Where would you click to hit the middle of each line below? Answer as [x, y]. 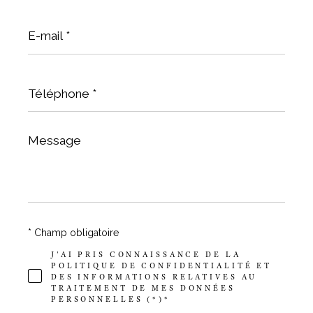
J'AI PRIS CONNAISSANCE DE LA [146, 255]
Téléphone [54, 80]
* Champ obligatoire [73, 233]
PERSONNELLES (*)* [110, 299]
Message [49, 137]
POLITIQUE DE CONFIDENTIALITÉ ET [161, 266]
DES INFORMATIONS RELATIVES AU [154, 277]
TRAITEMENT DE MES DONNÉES [143, 288]
